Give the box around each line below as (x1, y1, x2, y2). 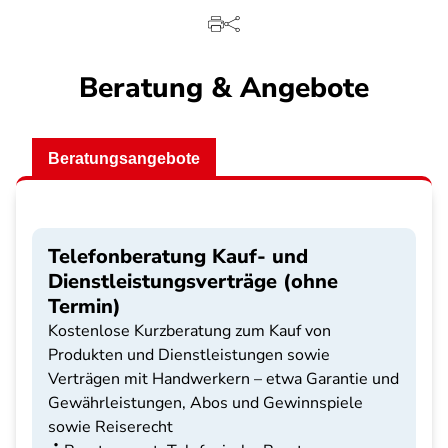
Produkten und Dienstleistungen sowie (48, 344, 330, 366)
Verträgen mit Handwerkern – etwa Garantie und (48, 368, 399, 390)
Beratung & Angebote (79, 69, 369, 107)
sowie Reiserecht (48, 416, 173, 438)
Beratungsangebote (48, 150, 200, 167)
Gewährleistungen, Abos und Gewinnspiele (48, 392, 363, 414)
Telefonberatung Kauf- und (48, 243, 308, 270)
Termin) (48, 293, 121, 320)
